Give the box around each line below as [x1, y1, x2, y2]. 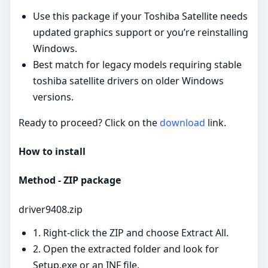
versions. [33, 90, 74, 103]
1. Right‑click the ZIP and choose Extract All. [33, 226, 229, 239]
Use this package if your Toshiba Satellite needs [33, 9, 248, 23]
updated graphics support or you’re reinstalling [33, 25, 248, 39]
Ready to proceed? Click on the [19, 115, 160, 129]
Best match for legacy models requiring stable [33, 57, 242, 71]
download [160, 115, 205, 129]
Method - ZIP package [19, 173, 121, 187]
